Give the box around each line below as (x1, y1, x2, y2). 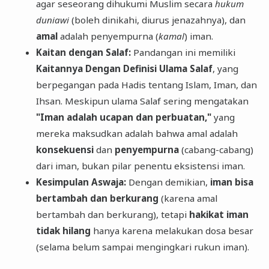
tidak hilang (35, 225, 91, 237)
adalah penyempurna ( (57, 30, 159, 43)
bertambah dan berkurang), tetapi (35, 208, 189, 221)
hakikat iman (189, 208, 249, 221)
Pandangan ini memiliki (130, 46, 235, 59)
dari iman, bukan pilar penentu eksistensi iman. (35, 160, 245, 172)
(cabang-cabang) (178, 144, 253, 156)
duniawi (35, 14, 69, 26)
